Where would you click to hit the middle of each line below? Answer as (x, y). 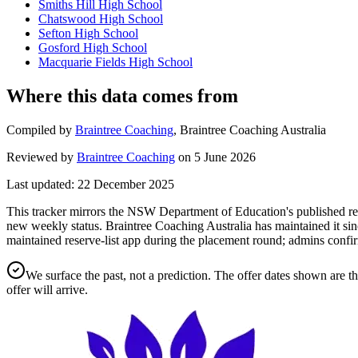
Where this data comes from (122, 96)
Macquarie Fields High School (115, 62)
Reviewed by (40, 157)
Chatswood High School (101, 19)
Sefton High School (88, 34)
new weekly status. (54, 226)
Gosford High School (93, 48)
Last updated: (40, 185)
